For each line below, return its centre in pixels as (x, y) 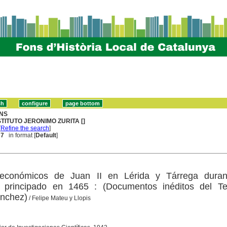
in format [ (20, 135)
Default (46, 135)
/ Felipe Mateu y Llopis (59, 198)
